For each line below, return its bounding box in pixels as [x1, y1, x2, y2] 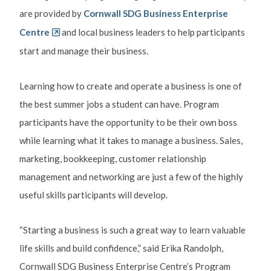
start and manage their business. [19, 45, 148, 56]
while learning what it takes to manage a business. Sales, [19, 134, 243, 146]
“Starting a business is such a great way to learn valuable [19, 224, 246, 235]
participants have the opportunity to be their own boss [19, 116, 237, 128]
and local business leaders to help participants [61, 26, 245, 38]
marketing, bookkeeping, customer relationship [19, 152, 206, 164]
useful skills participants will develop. [19, 189, 168, 200]
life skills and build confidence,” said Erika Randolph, [19, 242, 223, 253]
